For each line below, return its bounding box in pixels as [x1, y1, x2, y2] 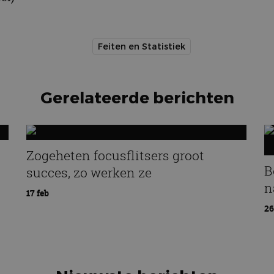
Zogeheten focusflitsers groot [26, 146, 204, 164]
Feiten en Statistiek [97, 41, 185, 52]
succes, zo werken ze [26, 163, 152, 181]
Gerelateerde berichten [40, 87, 234, 107]
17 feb [26, 187, 49, 199]
